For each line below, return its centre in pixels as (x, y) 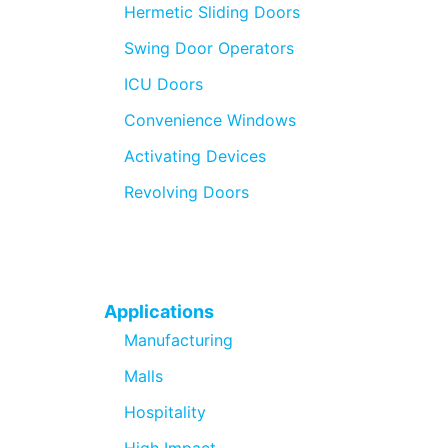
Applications (159, 311)
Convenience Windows (210, 119)
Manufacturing (178, 339)
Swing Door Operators (209, 47)
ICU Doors (163, 83)
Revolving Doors (186, 191)
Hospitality (165, 411)
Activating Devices (195, 155)
